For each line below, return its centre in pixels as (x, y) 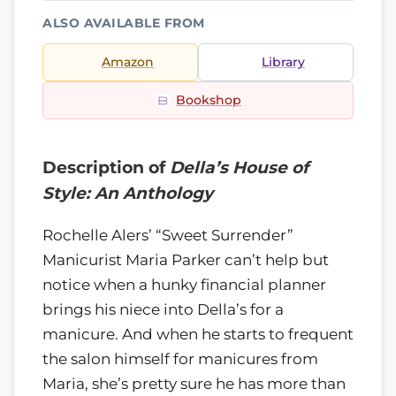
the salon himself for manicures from (180, 358)
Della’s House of (239, 168)
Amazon (128, 62)
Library (283, 62)
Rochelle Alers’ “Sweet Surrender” (168, 235)
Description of (106, 168)
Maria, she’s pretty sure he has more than (194, 383)
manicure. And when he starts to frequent (198, 334)
